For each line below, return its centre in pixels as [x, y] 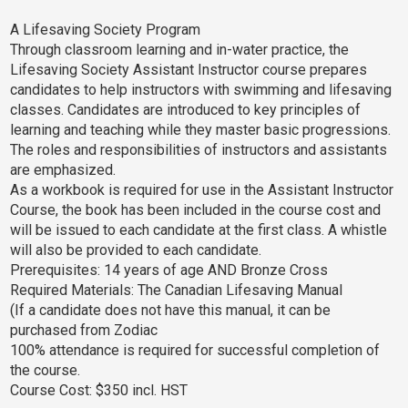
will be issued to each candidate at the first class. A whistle [199, 230]
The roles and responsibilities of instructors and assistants [199, 150]
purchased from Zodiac [84, 330]
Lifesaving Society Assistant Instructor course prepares [189, 70]
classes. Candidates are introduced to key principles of [186, 110]
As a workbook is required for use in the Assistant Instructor [202, 190]
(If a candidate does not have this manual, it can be [171, 310]
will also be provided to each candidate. [136, 250]
